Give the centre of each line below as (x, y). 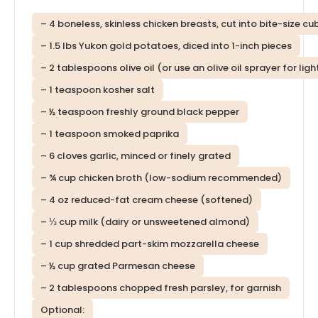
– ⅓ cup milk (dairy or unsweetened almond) (145, 221)
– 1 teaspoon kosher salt (98, 89)
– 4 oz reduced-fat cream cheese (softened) (147, 199)
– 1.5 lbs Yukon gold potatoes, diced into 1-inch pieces (166, 45)
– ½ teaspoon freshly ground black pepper (140, 111)
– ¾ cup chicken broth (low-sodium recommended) (161, 177)
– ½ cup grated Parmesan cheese (118, 265)
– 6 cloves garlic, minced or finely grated (136, 155)
